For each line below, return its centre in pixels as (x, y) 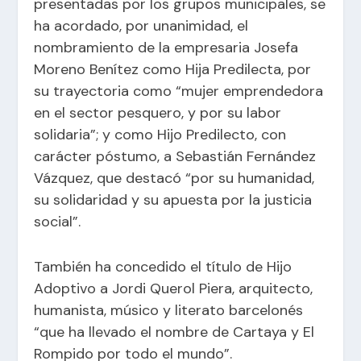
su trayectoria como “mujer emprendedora (179, 91)
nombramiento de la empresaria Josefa (166, 47)
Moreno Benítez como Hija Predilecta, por (173, 69)
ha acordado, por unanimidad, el (141, 25)
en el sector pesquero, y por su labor (158, 112)
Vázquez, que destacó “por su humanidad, (174, 178)
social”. (58, 221)
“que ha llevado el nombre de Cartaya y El (174, 332)
